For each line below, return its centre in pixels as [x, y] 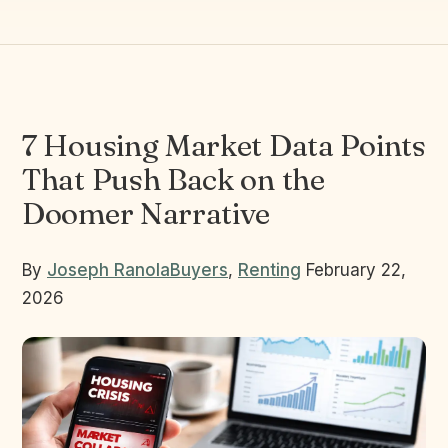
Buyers [199, 270]
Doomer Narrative [146, 213]
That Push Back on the [173, 179]
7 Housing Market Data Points [224, 145]
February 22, [353, 270]
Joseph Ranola [108, 270]
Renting [269, 270]
